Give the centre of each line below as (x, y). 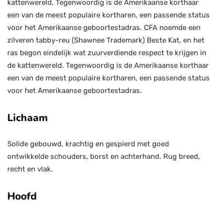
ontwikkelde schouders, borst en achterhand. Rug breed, (104, 156)
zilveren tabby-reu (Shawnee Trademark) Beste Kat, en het (106, 40)
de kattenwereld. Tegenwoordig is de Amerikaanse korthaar (108, 65)
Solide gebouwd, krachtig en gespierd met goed (88, 144)
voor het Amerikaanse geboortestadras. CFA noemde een (104, 28)
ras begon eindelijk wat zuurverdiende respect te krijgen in (107, 53)
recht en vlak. (30, 169)
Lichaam (28, 118)
